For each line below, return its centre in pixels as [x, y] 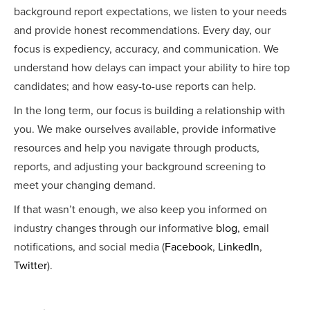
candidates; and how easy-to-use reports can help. [135, 87]
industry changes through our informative [115, 229]
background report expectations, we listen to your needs [150, 12]
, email [253, 229]
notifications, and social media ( [89, 247]
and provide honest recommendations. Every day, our [142, 31]
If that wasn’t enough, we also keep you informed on [140, 210]
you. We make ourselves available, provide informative [145, 130]
